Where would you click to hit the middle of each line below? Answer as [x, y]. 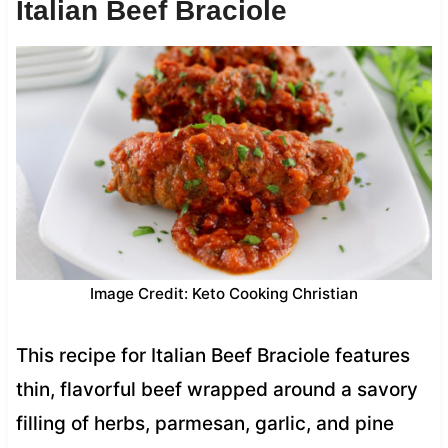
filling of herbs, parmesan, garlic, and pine [204, 423]
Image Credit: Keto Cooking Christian [224, 293]
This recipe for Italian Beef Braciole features [212, 355]
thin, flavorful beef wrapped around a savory [216, 389]
